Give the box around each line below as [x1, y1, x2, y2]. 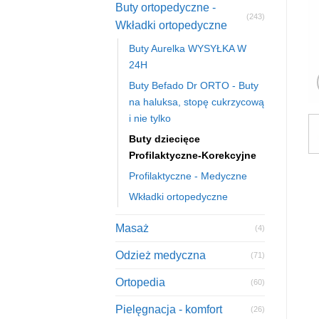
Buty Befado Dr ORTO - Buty [129, 80, 258, 92]
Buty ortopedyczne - [115, 1, 216, 14]
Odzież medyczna [115, 249, 206, 262]
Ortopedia [115, 276, 165, 289]
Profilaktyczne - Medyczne [129, 170, 247, 182]
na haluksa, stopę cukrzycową [129, 96, 264, 108]
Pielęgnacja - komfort [115, 303, 222, 316]
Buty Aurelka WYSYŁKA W [129, 43, 246, 55]
